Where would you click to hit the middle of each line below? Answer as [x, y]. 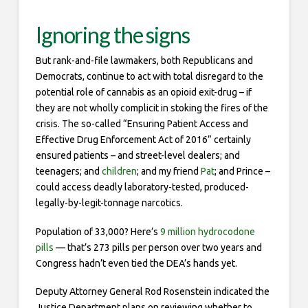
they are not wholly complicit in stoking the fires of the [152, 108]
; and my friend [168, 172]
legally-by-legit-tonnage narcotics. [109, 203]
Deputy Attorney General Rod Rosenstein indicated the [152, 291]
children [118, 172]
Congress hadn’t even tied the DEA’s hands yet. [136, 263]
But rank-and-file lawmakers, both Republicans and [144, 61]
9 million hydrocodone [207, 231]
